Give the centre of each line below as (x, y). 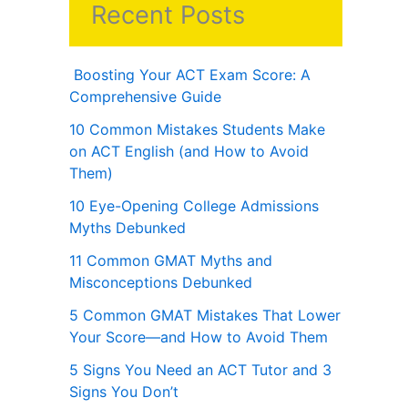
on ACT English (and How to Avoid (189, 152)
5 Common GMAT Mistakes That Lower (205, 316)
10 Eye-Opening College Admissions (194, 206)
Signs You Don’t (124, 392)
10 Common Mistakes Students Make (197, 130)
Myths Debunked (127, 228)
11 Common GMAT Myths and (171, 261)
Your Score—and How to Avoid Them (201, 337)
